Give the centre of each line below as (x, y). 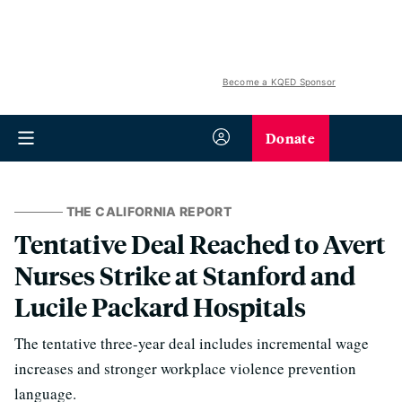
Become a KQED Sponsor (279, 82)
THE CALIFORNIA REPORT (149, 211)
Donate (290, 138)
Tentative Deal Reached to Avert (200, 244)
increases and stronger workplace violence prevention (185, 368)
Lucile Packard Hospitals (160, 306)
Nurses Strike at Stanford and (185, 275)
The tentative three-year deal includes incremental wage (192, 343)
